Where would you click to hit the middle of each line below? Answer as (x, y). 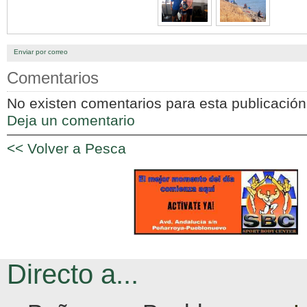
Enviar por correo (41, 52)
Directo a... (73, 274)
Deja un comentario (71, 121)
